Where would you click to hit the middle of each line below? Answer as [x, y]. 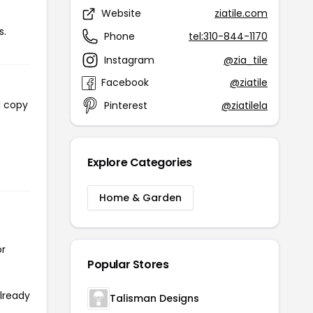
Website [121, 13]
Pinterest [126, 105]
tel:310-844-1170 [228, 36]
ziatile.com [241, 13]
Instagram [129, 60]
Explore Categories [140, 162]
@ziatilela [245, 105]
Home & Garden [140, 198]
